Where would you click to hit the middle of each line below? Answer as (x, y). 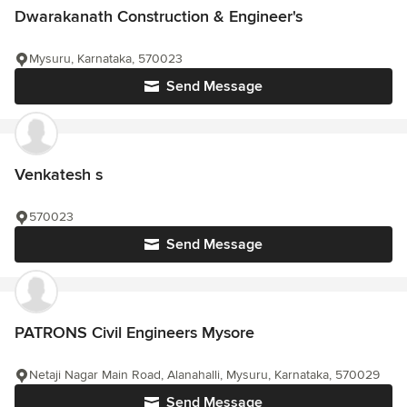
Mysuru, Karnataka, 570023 (106, 59)
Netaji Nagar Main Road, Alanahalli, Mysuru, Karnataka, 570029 (204, 375)
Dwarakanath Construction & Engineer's (159, 16)
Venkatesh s (59, 174)
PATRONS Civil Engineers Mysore (134, 333)
